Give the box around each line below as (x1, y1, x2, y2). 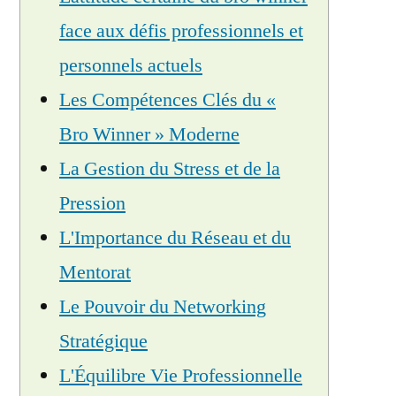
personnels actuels (59, 53, 202, 78)
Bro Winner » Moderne (59, 122, 240, 147)
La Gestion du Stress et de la (59, 156, 280, 181)
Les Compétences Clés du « (59, 88, 276, 112)
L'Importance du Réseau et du (59, 225, 291, 250)
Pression (59, 191, 126, 216)
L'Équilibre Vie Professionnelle (59, 363, 302, 388)
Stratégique (59, 329, 148, 354)
